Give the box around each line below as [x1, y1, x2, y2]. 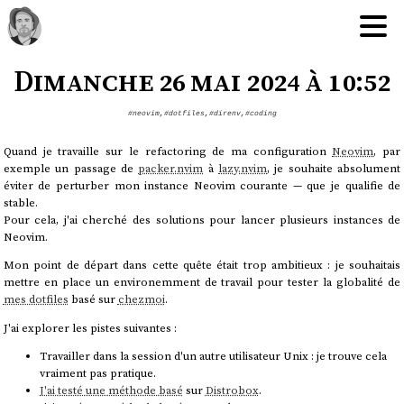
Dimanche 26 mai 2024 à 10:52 [14, 60, 390, 101]
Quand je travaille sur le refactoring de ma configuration [3, 142, 333, 159]
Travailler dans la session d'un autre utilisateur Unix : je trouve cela [39, 348, 387, 364]
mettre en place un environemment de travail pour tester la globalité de [3, 274, 401, 290]
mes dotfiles [3, 291, 69, 308]
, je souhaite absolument [267, 160, 401, 176]
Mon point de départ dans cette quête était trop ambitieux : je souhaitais [3, 257, 401, 273]
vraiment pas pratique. [39, 365, 156, 381]
